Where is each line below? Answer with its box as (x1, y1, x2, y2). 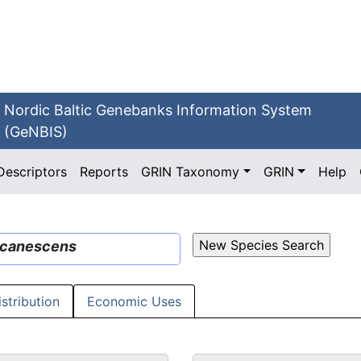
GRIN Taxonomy (141, 164, 240, 180)
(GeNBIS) (4, 123, 68, 140)
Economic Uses (87, 293, 181, 310)
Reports (80, 164, 129, 180)
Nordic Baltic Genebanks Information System (4, 102, 313, 118)
